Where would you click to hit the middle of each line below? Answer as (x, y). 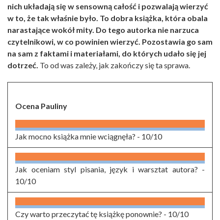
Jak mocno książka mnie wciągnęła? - (78, 136)
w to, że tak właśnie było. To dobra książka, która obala (108, 18)
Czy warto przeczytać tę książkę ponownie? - (92, 214)
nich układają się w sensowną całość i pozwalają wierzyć (108, 6)
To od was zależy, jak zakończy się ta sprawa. (114, 65)
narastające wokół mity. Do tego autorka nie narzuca (103, 29)
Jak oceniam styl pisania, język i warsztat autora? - (110, 169)
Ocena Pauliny (41, 106)
